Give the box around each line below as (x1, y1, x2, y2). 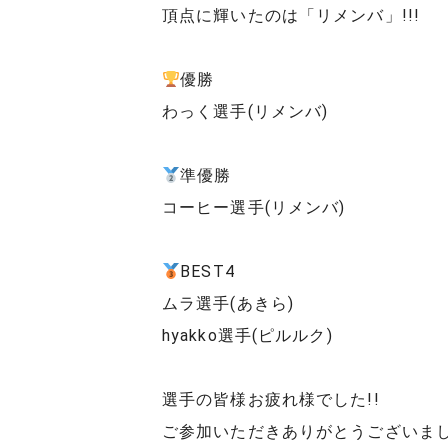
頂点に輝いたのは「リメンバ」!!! (162, 6, 421, 26)
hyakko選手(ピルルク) (162, 326, 333, 346)
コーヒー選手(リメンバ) (162, 198, 346, 218)
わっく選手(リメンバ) (162, 102, 329, 122)
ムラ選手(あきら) (162, 294, 295, 314)
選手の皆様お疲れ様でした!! (162, 390, 380, 410)
